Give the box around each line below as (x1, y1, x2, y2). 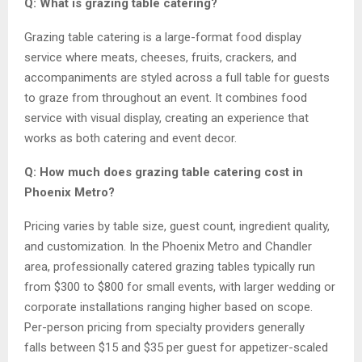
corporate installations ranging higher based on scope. (24, 299, 313, 314)
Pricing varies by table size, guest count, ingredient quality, (24, 218, 330, 234)
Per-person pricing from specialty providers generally (24, 319, 305, 335)
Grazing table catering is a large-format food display (24, 29, 301, 44)
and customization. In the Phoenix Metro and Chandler (24, 238, 312, 254)
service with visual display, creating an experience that (24, 110, 309, 125)
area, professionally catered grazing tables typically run (24, 259, 315, 274)
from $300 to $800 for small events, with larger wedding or (24, 279, 335, 294)
